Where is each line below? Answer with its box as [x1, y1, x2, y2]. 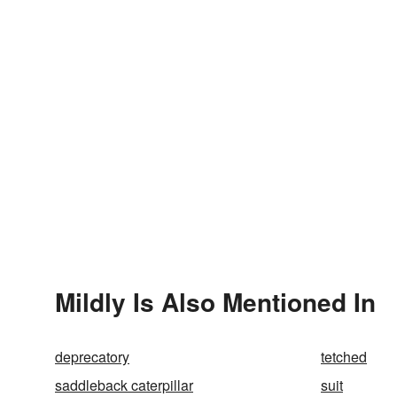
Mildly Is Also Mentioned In [55, 284, 376, 320]
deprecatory [55, 346, 129, 367]
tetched [321, 346, 367, 367]
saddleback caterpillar [55, 375, 193, 395]
